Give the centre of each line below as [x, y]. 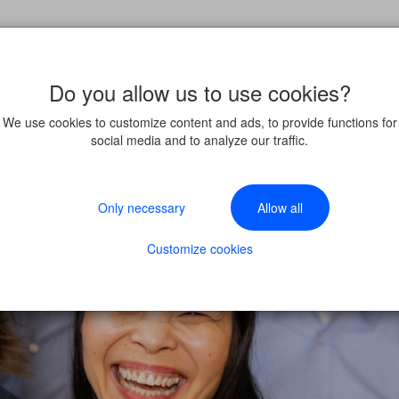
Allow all [280, 208]
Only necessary [141, 208]
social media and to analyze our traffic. [199, 140]
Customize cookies [199, 248]
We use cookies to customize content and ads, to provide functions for [199, 122]
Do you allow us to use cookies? [199, 92]
